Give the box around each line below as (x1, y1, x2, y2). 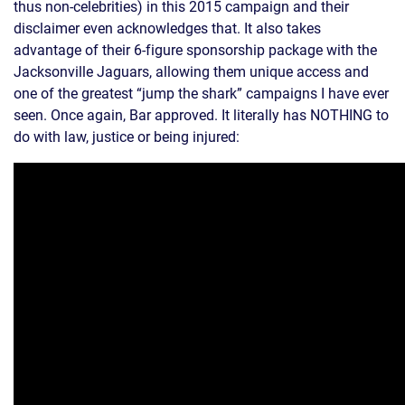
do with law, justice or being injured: (14, 127, 240, 146)
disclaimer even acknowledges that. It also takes (14, 19, 321, 37)
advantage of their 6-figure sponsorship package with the (14, 41, 377, 59)
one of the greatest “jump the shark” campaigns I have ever (14, 84, 389, 102)
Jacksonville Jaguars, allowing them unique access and (14, 62, 369, 80)
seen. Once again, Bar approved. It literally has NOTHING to (14, 106, 389, 124)
